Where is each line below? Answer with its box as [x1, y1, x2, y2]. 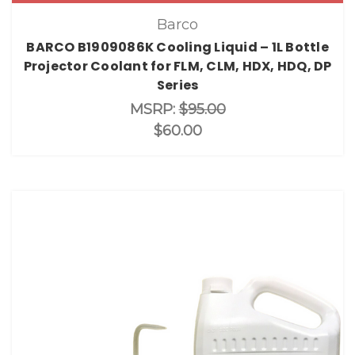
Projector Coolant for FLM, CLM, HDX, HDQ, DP [23, 56, 332, 75]
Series [156, 75, 199, 94]
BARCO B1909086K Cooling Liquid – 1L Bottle [26, 37, 329, 56]
